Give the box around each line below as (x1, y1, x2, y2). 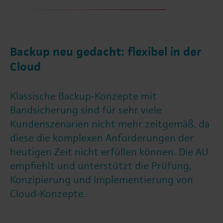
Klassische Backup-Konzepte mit (10, 90, 157, 103)
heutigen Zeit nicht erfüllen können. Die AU (10, 145, 209, 159)
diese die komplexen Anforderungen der (10, 131, 194, 145)
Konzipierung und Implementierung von (10, 173, 193, 187)
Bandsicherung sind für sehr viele (10, 104, 162, 117)
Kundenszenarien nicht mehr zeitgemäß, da (10, 117, 210, 131)
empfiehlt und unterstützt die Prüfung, (10, 159, 192, 173)
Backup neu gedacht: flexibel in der (10, 44, 202, 60)
